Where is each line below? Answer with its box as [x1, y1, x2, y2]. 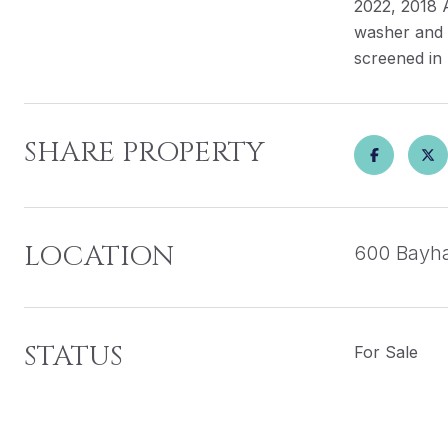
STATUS [24, 338, 123, 375]
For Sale [354, 342, 418, 362]
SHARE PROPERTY [24, 134, 265, 171]
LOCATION [24, 238, 174, 275]
